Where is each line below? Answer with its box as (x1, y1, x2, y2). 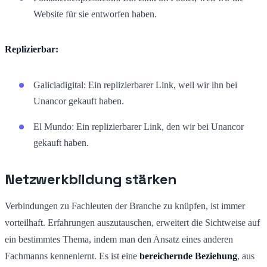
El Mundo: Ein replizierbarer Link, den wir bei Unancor (33, 121, 244, 132)
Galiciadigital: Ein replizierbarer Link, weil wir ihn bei (33, 79, 237, 90)
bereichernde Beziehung (139, 250, 237, 261)
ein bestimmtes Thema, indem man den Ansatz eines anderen (5, 234, 233, 244)
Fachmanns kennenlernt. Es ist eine (5, 250, 139, 261)
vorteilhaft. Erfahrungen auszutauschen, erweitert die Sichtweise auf (5, 217, 260, 228)
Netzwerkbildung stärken (5, 169, 177, 188)
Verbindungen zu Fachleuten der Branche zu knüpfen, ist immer (5, 200, 245, 211)
